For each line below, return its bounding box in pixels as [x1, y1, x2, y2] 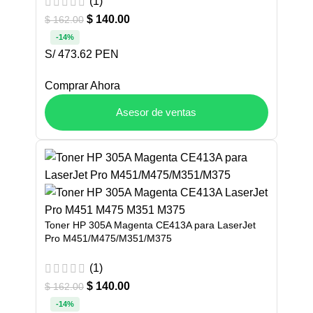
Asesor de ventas [116, 105, 197, 118]
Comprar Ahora [45, 79, 120, 92]
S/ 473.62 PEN [45, 48, 119, 60]
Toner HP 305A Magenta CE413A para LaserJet [45, 219, 256, 231]
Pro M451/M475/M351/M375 [45, 232, 172, 244]
